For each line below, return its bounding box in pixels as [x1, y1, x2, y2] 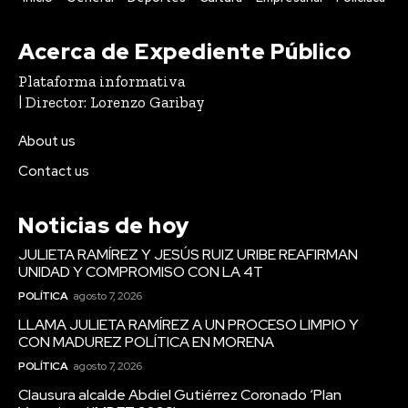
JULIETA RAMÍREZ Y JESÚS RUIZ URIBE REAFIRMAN [18, 244, 358, 264]
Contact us [18, 161, 89, 180]
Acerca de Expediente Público [18, 36, 351, 66]
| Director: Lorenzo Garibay [18, 92, 205, 111]
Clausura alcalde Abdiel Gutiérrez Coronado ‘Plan [18, 384, 342, 404]
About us [18, 131, 76, 150]
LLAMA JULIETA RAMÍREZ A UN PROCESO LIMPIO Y [18, 314, 359, 334]
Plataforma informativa [18, 71, 185, 90]
